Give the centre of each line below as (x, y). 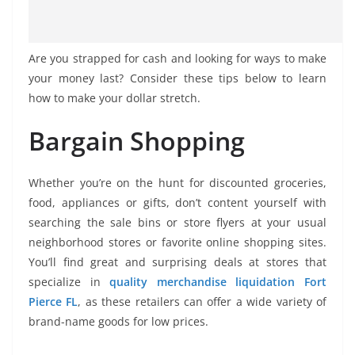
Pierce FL (53, 302)
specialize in (69, 282)
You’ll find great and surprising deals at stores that (177, 262)
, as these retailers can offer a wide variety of (202, 302)
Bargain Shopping (137, 141)
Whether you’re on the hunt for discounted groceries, (177, 183)
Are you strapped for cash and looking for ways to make (177, 59)
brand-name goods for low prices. (118, 322)
